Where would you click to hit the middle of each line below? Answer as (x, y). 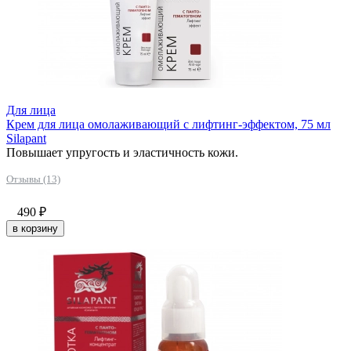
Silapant (26, 138)
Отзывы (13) (33, 179)
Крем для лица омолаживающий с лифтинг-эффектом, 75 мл (168, 124)
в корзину (35, 228)
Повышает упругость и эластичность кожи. (122, 152)
